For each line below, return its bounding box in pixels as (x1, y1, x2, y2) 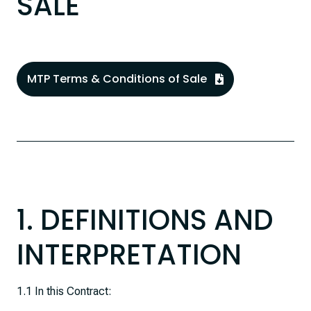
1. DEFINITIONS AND (17, 201, 274, 239)
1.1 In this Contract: (17, 285, 112, 298)
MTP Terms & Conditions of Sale (27, 71, 207, 87)
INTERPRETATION (17, 235, 242, 274)
